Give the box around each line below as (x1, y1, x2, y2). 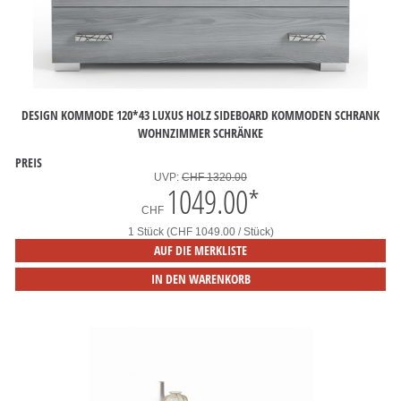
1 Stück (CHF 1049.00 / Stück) (127, 226, 274, 238)
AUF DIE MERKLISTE (154, 242, 247, 259)
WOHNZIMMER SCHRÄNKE (138, 124, 263, 141)
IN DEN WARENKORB (150, 270, 251, 287)
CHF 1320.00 (182, 171, 247, 183)
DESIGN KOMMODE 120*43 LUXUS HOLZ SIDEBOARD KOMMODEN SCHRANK (21, 106, 380, 124)
